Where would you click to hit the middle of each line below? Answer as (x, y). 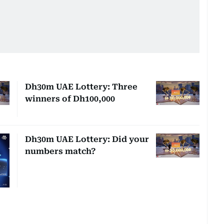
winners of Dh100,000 (70, 98)
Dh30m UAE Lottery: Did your (87, 139)
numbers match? (60, 151)
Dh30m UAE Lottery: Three (81, 86)
